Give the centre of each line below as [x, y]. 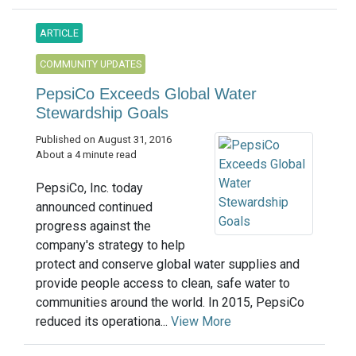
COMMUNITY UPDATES [91, 64]
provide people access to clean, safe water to [163, 284]
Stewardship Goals [102, 113]
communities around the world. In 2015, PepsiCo [170, 303]
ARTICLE [59, 33]
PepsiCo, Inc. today [89, 188]
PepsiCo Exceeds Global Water [146, 94]
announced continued [94, 207]
